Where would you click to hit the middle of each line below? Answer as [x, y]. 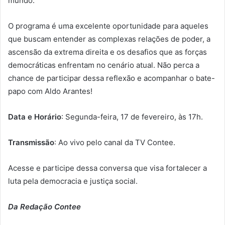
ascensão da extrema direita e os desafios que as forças [107, 52]
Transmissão [31, 142]
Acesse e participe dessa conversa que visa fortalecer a [107, 168]
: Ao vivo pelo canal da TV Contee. [115, 142]
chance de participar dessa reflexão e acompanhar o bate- [111, 78]
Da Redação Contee [44, 206]
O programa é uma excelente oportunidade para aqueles [108, 26]
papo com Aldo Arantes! [50, 91]
